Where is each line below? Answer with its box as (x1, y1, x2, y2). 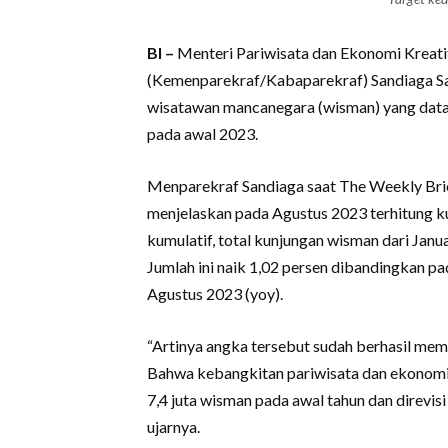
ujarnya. (147, 417, 200, 437)
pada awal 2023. (147, 124, 258, 144)
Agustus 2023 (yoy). (147, 284, 283, 304)
